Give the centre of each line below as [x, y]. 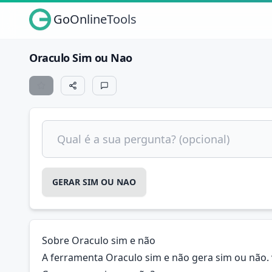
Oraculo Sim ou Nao [81, 58]
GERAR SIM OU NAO [94, 182]
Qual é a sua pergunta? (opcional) [127, 128]
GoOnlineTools [95, 19]
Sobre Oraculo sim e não [99, 240]
